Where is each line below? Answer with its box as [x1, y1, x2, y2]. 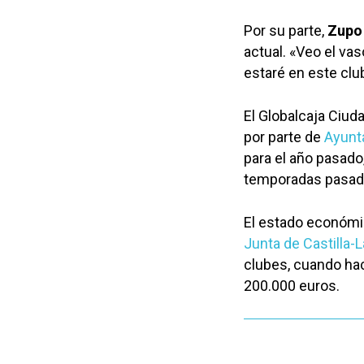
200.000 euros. [244, 277, 340, 294]
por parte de [244, 128, 324, 145]
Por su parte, [244, 22, 327, 39]
